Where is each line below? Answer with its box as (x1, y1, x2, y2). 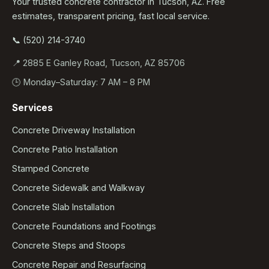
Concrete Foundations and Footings (12, 221, 156, 232)
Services (12, 102, 53, 114)
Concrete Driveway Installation (12, 125, 135, 136)
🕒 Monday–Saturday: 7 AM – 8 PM (12, 77, 150, 88)
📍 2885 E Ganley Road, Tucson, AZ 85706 (12, 58, 185, 68)
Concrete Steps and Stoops (12, 240, 125, 251)
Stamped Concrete (12, 163, 89, 174)
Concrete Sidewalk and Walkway (12, 183, 145, 193)
